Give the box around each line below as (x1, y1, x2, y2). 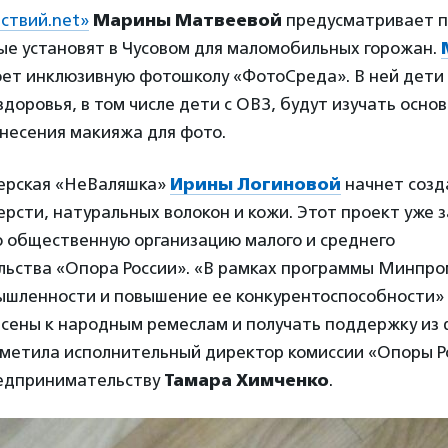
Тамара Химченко (164, 369, 329, 390)
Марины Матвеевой (93, 9, 282, 30)
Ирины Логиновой (170, 173, 341, 194)
